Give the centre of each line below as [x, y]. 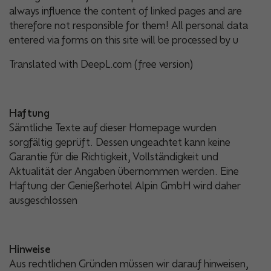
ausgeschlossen [43, 200]
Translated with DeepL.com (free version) [101, 64]
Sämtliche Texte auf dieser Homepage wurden [113, 127]
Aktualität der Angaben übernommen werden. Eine [124, 171]
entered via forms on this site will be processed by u [124, 40]
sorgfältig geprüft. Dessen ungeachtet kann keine [120, 142]
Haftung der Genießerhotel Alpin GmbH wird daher [125, 185]
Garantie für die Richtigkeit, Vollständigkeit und [114, 156]
